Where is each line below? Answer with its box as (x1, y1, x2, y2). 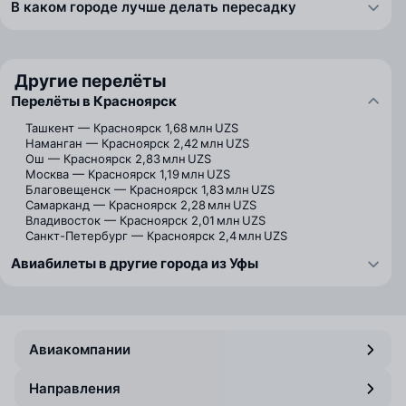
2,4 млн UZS (218, 228, 287, 243)
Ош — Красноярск (25, 151, 131, 166)
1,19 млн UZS (159, 167, 230, 181)
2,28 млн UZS (180, 198, 256, 212)
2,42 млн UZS (173, 136, 249, 150)
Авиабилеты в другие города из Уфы (11, 255, 258, 272)
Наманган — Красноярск (25, 136, 169, 150)
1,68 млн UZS (165, 121, 238, 135)
